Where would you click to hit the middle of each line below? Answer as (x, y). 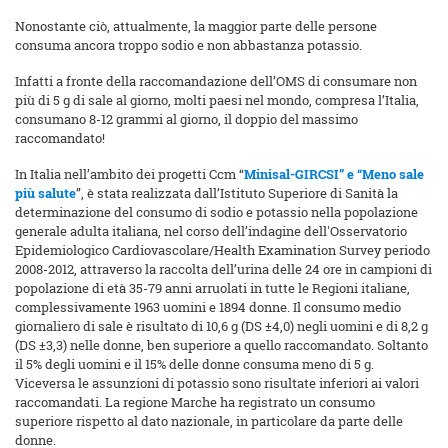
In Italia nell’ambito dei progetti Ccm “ (129, 174)
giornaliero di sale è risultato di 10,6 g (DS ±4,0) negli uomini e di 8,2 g (221, 326)
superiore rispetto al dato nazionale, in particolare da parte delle (209, 421)
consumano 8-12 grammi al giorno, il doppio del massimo (186, 119)
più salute (45, 193)
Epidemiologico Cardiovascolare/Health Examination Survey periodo (222, 250)
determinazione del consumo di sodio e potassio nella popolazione (216, 212)
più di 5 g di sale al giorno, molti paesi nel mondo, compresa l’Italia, (217, 100)
